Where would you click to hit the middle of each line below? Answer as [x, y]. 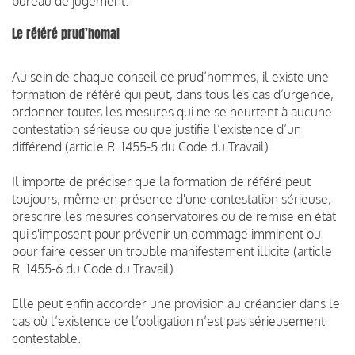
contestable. [46, 338]
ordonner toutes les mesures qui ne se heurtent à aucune [172, 111]
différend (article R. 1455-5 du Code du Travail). [142, 146]
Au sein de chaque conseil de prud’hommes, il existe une [170, 76]
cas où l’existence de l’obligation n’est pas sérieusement [168, 321]
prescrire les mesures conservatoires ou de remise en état [174, 216]
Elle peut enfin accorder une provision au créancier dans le [176, 303]
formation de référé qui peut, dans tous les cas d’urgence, [173, 94]
